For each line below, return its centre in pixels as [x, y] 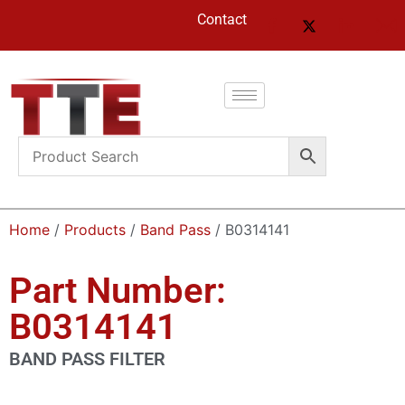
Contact [222, 19]
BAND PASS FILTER [87, 358]
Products [95, 229]
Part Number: [118, 290]
